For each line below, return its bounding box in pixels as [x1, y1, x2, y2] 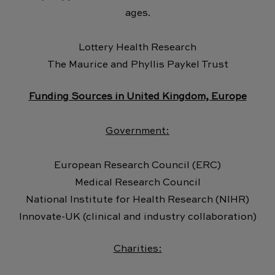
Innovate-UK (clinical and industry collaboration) [18, 212, 257, 222]
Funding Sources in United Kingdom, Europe [28, 91, 247, 102]
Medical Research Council [74, 177, 201, 188]
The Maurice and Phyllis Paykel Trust [47, 60, 228, 70]
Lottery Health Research [79, 42, 196, 53]
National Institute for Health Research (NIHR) [26, 195, 249, 205]
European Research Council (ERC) [54, 160, 221, 171]
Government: [106, 126, 169, 136]
